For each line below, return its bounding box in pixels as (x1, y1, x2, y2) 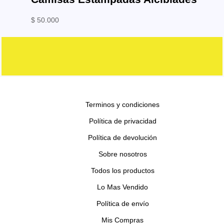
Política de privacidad (88, 116, 156, 125)
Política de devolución (88, 133, 157, 141)
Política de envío (96, 199, 149, 207)
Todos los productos (90, 166, 154, 174)
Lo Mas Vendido (97, 182, 148, 191)
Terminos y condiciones (85, 100, 159, 108)
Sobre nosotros (98, 149, 147, 158)
